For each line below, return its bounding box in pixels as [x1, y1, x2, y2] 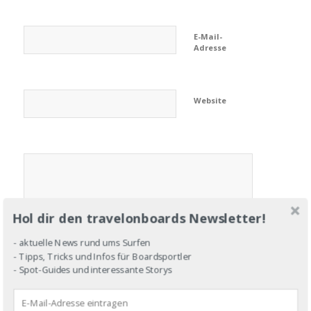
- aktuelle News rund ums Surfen [13, 236, 151, 249]
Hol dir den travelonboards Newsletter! [12, 208, 266, 227]
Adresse [193, 42, 226, 53]
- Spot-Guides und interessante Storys [13, 262, 172, 276]
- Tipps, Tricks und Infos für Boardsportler [13, 249, 192, 262]
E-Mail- [193, 31, 222, 42]
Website [193, 95, 226, 106]
